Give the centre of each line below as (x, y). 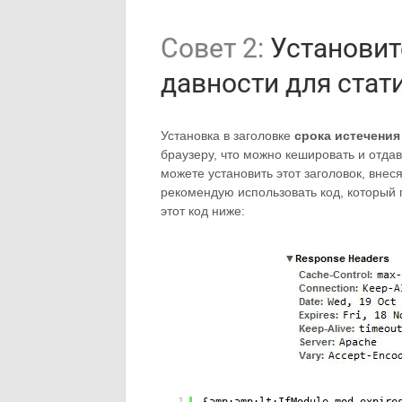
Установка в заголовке (227, 135)
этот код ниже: (203, 211)
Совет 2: (212, 48)
